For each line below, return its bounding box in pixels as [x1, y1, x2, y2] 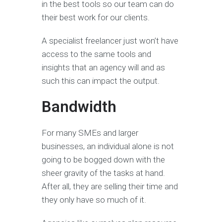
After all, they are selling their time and [42, 181, 178, 192]
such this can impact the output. [42, 76, 160, 86]
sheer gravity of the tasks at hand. [42, 168, 165, 178]
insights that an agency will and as [42, 62, 165, 73]
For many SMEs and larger [42, 128, 138, 138]
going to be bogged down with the [42, 155, 165, 165]
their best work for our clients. [42, 12, 150, 23]
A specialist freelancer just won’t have [42, 36, 178, 46]
